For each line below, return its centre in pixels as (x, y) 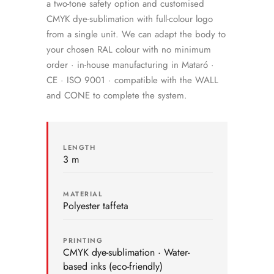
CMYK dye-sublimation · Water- (126, 252)
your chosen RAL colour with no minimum (129, 50)
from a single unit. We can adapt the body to (136, 34)
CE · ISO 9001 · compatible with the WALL (132, 80)
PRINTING (83, 240)
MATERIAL (83, 194)
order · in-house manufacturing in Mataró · (130, 65)
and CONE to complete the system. (117, 95)
